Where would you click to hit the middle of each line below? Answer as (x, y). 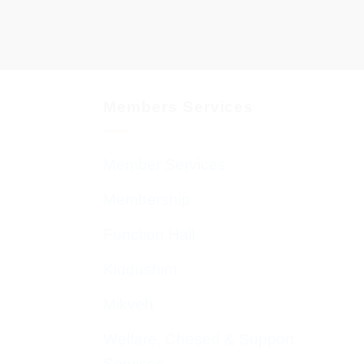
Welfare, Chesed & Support (199, 340)
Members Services (179, 107)
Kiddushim (140, 270)
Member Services (165, 165)
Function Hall (149, 235)
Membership (147, 200)
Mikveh (128, 305)
